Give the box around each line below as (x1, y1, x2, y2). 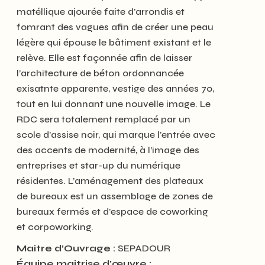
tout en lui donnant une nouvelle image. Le (17, 98, 211, 109)
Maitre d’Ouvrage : (17, 243, 115, 254)
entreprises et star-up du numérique (17, 160, 180, 171)
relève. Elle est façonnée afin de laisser (17, 52, 192, 63)
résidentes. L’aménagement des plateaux (17, 175, 203, 186)
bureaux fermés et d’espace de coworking (17, 206, 208, 217)
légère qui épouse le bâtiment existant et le (17, 37, 211, 48)
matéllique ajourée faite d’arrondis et (17, 6, 185, 17)
